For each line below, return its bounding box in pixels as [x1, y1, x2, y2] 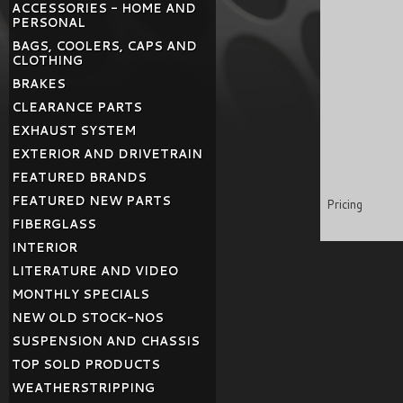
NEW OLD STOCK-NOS [12, 309, 164, 326]
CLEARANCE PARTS [12, 99, 142, 115]
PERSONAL [12, 14, 85, 31]
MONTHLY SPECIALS [12, 286, 149, 302]
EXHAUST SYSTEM [12, 122, 136, 139]
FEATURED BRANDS [12, 169, 147, 185]
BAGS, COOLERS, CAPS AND [12, 38, 197, 54]
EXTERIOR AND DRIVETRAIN [12, 146, 202, 162]
